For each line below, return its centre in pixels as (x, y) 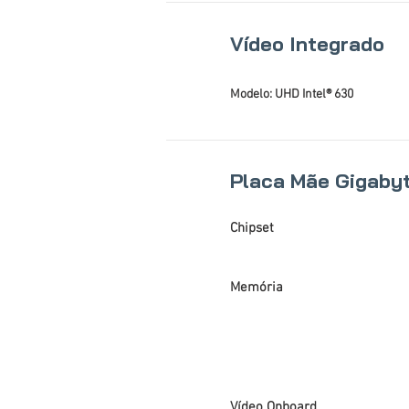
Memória (257, 288)
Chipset (252, 228)
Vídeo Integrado (307, 44)
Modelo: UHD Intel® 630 (292, 94)
